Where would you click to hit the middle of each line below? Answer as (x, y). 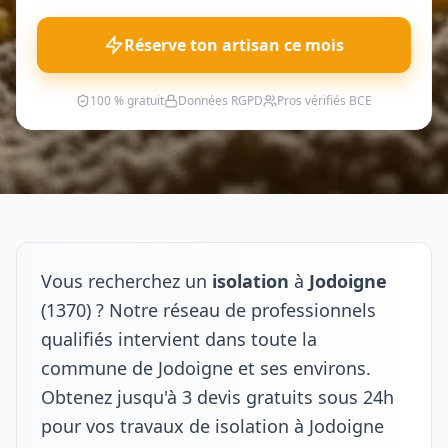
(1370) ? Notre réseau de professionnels (208, 310)
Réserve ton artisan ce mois (234, 45)
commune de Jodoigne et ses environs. (206, 368)
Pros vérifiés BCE (324, 100)
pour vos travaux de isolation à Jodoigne (212, 426)
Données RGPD (220, 100)
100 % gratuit (127, 100)
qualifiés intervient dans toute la (179, 339)
